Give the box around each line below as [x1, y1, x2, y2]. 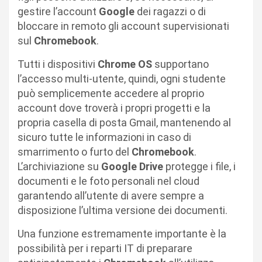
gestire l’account [18, 5, 99, 18]
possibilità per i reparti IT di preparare [18, 242, 192, 254]
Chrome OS [98, 57, 154, 70]
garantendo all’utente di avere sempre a [18, 189, 204, 202]
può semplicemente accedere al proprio [18, 87, 204, 99]
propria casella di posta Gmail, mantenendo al [18, 116, 231, 129]
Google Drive [101, 160, 166, 173]
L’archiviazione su [18, 160, 101, 173]
